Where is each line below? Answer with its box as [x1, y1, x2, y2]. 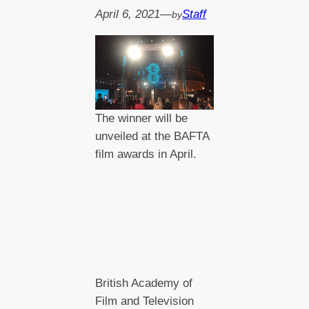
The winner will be [95, 112, 188, 126]
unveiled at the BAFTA [95, 130, 209, 143]
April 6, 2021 [94, 8, 160, 21]
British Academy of [94, 277, 192, 290]
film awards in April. [95, 148, 197, 161]
